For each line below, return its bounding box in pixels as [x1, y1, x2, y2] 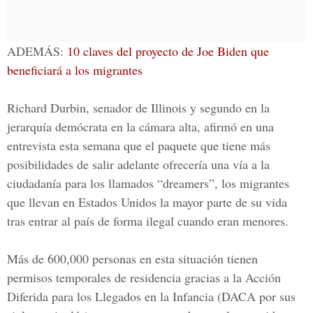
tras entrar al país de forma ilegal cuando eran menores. [7, 212, 289, 229]
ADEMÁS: [7, 43, 67, 59]
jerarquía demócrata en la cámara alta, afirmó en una [7, 118, 274, 135]
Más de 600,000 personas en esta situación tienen [7, 250, 258, 267]
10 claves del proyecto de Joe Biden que [67, 43, 269, 59]
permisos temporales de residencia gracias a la [7, 269, 242, 286]
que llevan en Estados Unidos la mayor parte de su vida [7, 194, 287, 210]
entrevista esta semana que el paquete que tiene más [7, 137, 270, 154]
